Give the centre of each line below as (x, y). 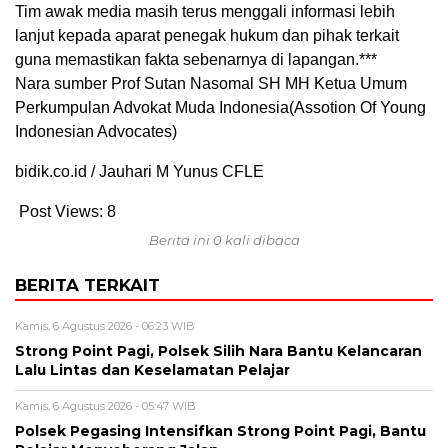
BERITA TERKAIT (87, 285)
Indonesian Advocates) (96, 132)
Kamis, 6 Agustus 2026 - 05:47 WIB (105, 406)
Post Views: (61, 212)
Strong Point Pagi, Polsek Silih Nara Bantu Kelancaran (218, 351)
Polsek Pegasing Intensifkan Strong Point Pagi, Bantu (220, 431)
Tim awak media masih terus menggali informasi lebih (205, 12)
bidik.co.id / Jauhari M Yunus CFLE (139, 172)
